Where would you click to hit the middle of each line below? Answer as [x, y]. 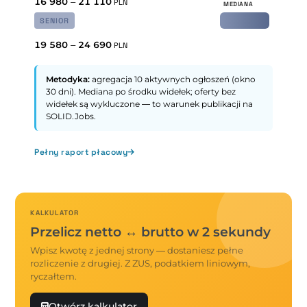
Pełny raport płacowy [81, 152]
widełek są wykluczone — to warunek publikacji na [150, 104]
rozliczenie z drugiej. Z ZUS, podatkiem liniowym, [140, 263]
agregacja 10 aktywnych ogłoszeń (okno [173, 79]
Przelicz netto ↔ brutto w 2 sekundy [151, 232]
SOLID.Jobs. [71, 116]
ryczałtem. [54, 276]
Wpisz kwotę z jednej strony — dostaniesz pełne [137, 250]
